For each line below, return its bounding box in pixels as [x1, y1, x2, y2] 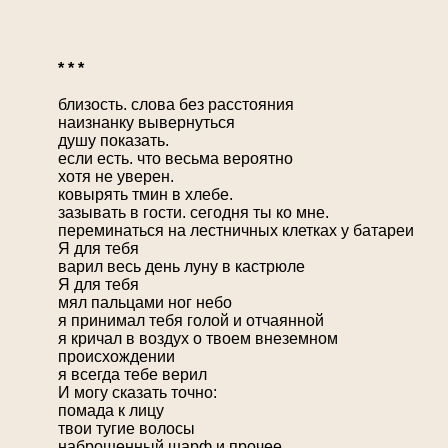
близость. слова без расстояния [58, 96, 294, 114]
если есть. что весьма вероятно [58, 150, 293, 168]
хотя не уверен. [58, 168, 174, 186]
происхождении [58, 348, 175, 366]
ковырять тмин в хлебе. [58, 186, 233, 204]
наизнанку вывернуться [58, 114, 235, 132]
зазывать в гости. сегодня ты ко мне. [58, 204, 329, 222]
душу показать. [58, 132, 169, 150]
